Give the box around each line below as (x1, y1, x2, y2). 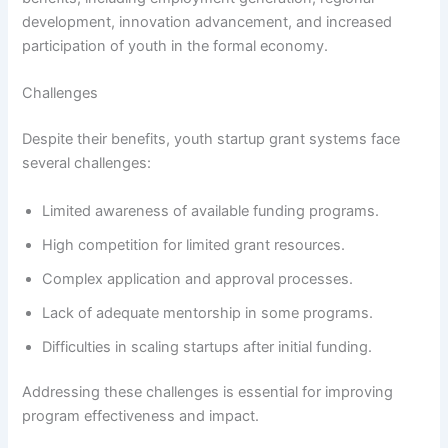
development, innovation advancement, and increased (22, 12, 393, 31)
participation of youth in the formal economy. (22, 36, 329, 55)
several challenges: (22, 154, 152, 173)
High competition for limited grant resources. (42, 235, 346, 254)
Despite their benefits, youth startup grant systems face (22, 130, 401, 149)
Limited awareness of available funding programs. (42, 201, 380, 220)
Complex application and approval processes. (42, 269, 354, 288)
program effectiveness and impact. (22, 407, 260, 426)
